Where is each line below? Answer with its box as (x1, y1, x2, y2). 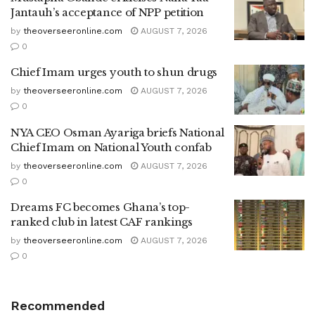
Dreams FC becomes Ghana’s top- (11, 200, 190, 214)
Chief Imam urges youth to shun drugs (11, 65, 218, 79)
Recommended (11, 298, 105, 314)
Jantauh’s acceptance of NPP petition (11, 5, 205, 19)
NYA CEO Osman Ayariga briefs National (11, 126, 224, 140)
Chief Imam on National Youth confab (11, 141, 212, 155)
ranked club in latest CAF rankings (11, 215, 193, 229)
